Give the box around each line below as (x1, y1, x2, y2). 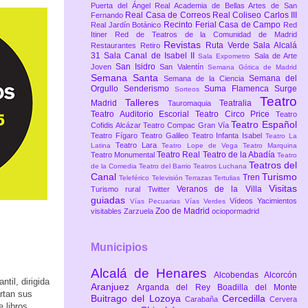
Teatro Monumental (91, 151, 157, 159)
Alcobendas (214, 269, 264, 280)
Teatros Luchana (193, 162, 249, 170)
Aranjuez (91, 280, 137, 292)
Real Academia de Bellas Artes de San (155, 1, 298, 10)
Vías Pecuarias (130, 197, 185, 206)
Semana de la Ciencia (164, 74, 249, 83)
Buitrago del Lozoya (91, 292, 186, 304)
